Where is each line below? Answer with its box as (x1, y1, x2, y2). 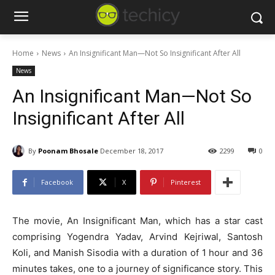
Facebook (41, 177, 73, 187)
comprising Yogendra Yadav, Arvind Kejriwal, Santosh (12, 231, 263, 243)
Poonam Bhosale (38, 145, 98, 155)
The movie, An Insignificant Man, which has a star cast (12, 215, 263, 227)
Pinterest (171, 177, 201, 187)
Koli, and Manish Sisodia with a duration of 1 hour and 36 (12, 247, 263, 259)
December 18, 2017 (100, 146, 163, 156)
